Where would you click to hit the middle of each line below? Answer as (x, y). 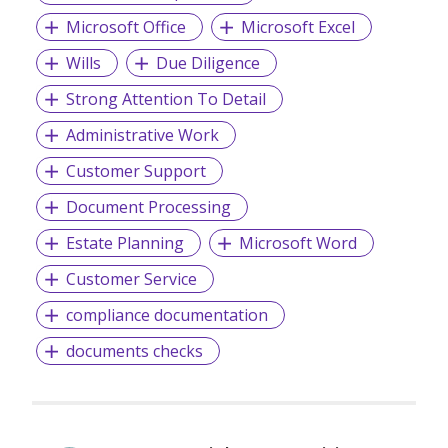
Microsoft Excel (297, 27)
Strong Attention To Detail (165, 99)
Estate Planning (124, 243)
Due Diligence (207, 63)
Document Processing (148, 207)
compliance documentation (166, 315)
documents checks (134, 351)
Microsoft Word (297, 243)
